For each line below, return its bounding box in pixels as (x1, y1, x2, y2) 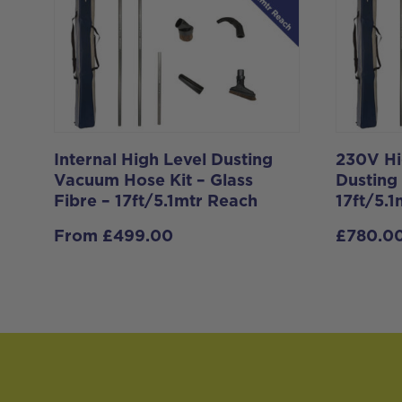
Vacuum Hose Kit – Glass (54, 173, 253, 190)
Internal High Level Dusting (54, 153, 273, 170)
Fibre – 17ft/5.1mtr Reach (54, 194, 258, 211)
